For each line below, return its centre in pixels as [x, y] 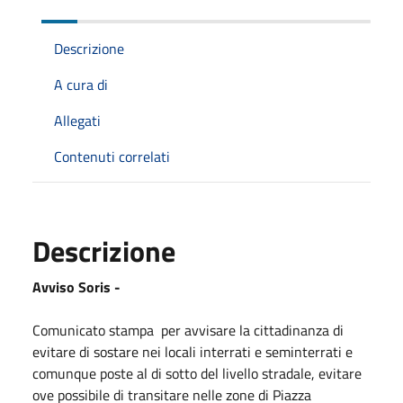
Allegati [77, 121]
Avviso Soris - [76, 287]
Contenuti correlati [112, 157]
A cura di [81, 85]
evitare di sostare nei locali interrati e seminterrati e [193, 352]
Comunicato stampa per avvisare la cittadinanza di [188, 330]
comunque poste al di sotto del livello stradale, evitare [197, 373]
